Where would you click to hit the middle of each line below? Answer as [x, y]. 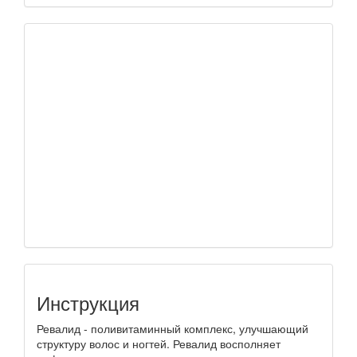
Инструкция [88, 303]
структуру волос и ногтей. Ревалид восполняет [159, 344]
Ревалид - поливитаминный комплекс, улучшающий [173, 329]
